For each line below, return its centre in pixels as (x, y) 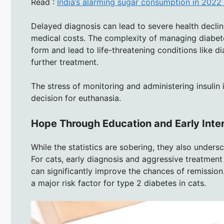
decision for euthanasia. (76, 98)
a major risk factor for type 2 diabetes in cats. (118, 183)
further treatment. (65, 62)
